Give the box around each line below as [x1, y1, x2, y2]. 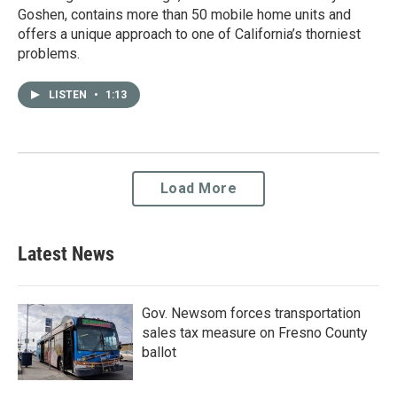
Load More [160, 179, 237, 197]
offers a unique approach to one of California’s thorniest [18, 25, 361, 43]
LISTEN [49, 88, 90, 101]
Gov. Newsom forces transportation [142, 304, 361, 322]
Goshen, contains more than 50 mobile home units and [18, 5, 351, 23]
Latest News [18, 242, 114, 265]
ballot [142, 343, 176, 361]
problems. [18, 44, 80, 62]
